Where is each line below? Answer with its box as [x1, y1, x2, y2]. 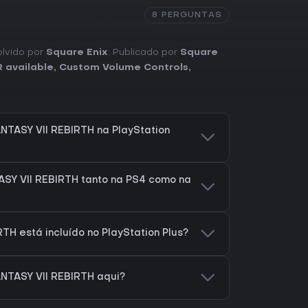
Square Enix [46, 47, 108, 57]
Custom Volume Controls [59, 63, 188, 72]
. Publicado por [108, 47, 180, 57]
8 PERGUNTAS [152, 10, 222, 19]
